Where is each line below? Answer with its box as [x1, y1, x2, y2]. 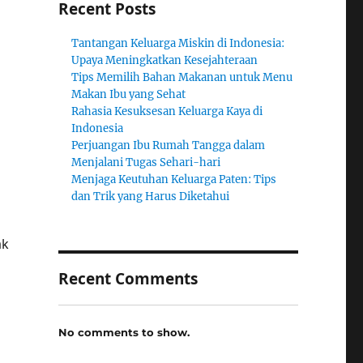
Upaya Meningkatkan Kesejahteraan [71, 53, 258, 67]
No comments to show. [58, 325, 190, 339]
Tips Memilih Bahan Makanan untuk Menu [71, 70, 293, 84]
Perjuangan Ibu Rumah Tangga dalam [71, 139, 266, 152]
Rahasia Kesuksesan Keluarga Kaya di [71, 105, 263, 118]
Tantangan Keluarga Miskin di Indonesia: [71, 36, 285, 50]
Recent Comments [58, 268, 198, 289]
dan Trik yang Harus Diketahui [71, 190, 230, 203]
